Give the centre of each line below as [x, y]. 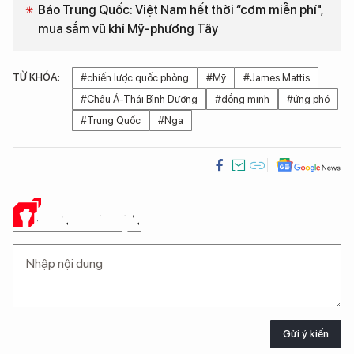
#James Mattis [277, 77]
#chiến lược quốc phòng [135, 77]
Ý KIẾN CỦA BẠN [81, 219]
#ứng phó [308, 99]
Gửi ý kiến [306, 334]
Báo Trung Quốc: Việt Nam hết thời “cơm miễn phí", [181, 9]
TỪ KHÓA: [36, 77]
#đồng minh [242, 99]
